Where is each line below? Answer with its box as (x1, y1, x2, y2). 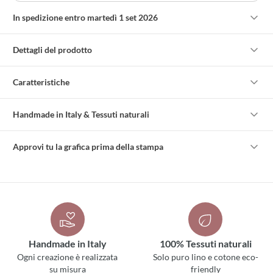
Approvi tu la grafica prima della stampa (13, 141, 164, 152)
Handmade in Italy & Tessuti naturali (13, 109, 150, 120)
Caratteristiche (13, 77, 70, 88)
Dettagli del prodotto (13, 44, 93, 55)
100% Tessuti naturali (159, 238, 252, 250)
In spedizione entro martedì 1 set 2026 (13, 12, 158, 23)
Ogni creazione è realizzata (17, 252, 118, 263)
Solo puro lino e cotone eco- (152, 252, 258, 263)
